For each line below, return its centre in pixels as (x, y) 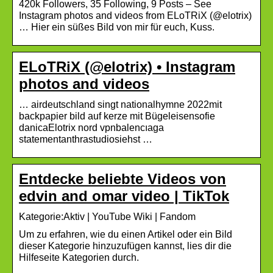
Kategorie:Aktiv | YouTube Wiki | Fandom (107, 216)
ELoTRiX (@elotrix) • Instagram (127, 66)
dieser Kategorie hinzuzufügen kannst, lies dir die (125, 246)
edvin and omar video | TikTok (124, 196)
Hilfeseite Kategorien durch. (79, 257)
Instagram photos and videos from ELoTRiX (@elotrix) (135, 15)
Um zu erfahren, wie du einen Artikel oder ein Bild (126, 234)
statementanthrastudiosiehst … (86, 139)
